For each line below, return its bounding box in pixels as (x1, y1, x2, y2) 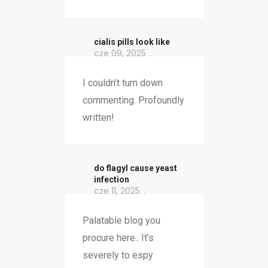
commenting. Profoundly (82, 95, 184, 106)
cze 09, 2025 (93, 47, 146, 60)
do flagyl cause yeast (93, 163, 177, 173)
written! (82, 112, 114, 124)
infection (93, 175, 129, 185)
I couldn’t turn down (82, 77, 163, 89)
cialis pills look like (93, 37, 170, 47)
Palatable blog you (82, 215, 160, 227)
